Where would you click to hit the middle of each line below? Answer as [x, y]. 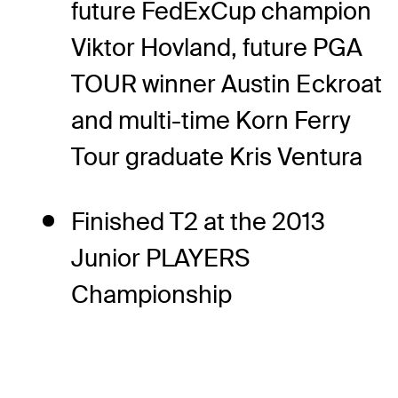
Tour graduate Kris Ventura [217, 157]
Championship [151, 295]
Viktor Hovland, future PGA [217, 48]
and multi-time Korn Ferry [211, 121]
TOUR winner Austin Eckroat [227, 84]
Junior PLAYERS [160, 259]
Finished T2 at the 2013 [198, 222]
